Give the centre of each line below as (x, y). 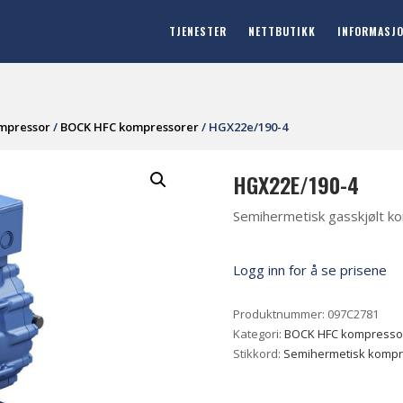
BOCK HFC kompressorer (130, 127)
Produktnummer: (281, 314)
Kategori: (259, 334)
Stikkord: (259, 354)
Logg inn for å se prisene (310, 270)
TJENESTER (198, 31)
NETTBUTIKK (282, 31)
